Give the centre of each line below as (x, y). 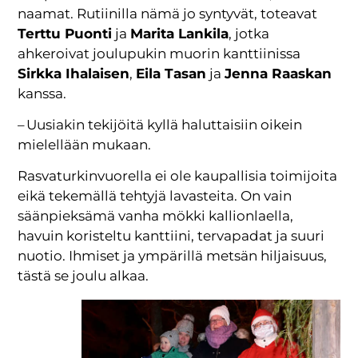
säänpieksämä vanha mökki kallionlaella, (156, 216)
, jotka (249, 33)
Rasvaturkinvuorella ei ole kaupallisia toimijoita (178, 176)
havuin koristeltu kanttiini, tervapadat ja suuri (171, 236)
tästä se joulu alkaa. (84, 276)
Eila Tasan (171, 73)
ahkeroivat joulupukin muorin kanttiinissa (159, 53)
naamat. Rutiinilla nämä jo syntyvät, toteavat (168, 13)
